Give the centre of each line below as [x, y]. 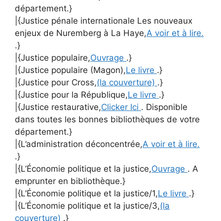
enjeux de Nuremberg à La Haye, [81, 33]
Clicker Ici [121, 107]
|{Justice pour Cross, [56, 82]
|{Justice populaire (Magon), [70, 70]
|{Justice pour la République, [71, 95]
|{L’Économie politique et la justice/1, [86, 193]
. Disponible [164, 107]
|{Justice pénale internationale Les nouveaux [104, 21]
